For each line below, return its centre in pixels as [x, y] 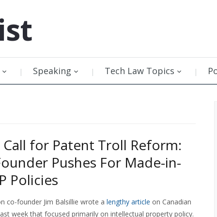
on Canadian [171, 202]
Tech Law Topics [139, 71]
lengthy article [128, 202]
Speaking [52, 71]
